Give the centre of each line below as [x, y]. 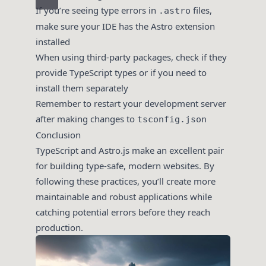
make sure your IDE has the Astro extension [125, 26]
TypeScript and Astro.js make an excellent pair [130, 151]
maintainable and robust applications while [124, 197]
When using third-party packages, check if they [131, 57]
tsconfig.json [172, 120]
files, [201, 10]
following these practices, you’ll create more [126, 181]
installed [53, 42]
